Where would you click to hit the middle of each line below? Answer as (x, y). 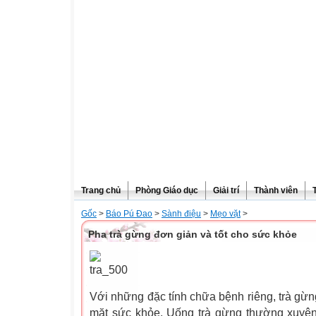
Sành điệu (181, 214)
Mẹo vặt (225, 214)
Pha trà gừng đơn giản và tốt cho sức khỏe (193, 234)
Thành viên (276, 190)
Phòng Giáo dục (167, 190)
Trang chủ (101, 190)
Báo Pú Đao (129, 214)
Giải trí (226, 190)
